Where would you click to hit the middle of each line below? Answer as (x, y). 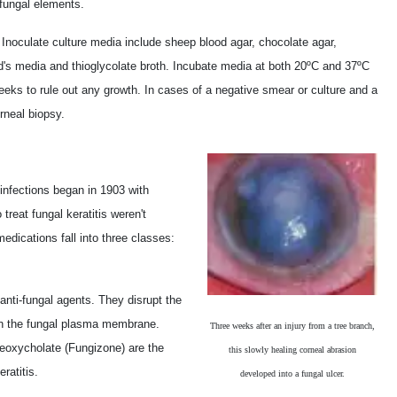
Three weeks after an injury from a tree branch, (292, 326)
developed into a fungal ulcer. (292, 374)
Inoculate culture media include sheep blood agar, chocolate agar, (169, 43)
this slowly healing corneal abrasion (292, 350)
